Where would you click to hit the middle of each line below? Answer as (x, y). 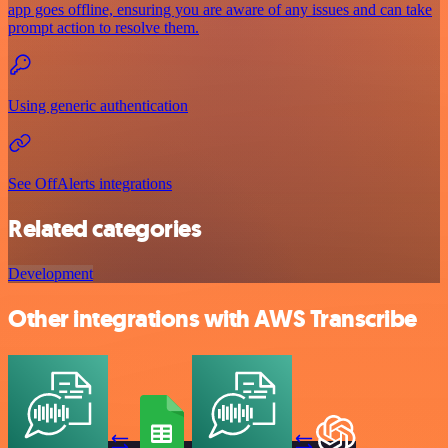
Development (50, 274)
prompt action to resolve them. (103, 28)
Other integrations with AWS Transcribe (212, 319)
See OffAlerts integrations (90, 184)
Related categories (105, 229)
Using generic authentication (98, 106)
